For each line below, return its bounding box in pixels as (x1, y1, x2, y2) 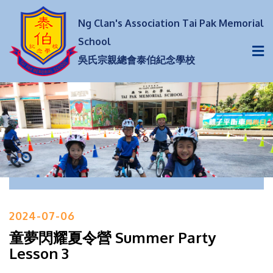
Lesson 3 (9, 243, 69, 263)
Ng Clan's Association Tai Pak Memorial (77, 16, 264, 29)
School (77, 35, 111, 48)
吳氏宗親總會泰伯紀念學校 (77, 53, 195, 66)
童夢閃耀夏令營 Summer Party (9, 227, 216, 247)
